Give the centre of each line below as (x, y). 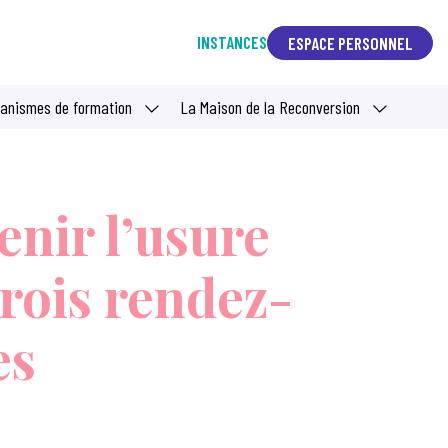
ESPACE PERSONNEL (350, 42)
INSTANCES (232, 42)
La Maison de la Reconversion (269, 107)
